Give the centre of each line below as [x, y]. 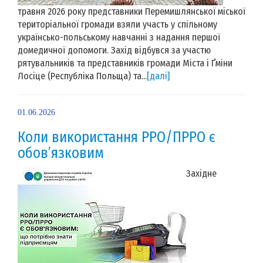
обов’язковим [61, 153]
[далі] [158, 76]
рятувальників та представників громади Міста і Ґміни [125, 63]
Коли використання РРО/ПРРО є [117, 137]
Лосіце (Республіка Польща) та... [82, 76]
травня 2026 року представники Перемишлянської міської [131, 11]
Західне [201, 173]
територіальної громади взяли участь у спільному [117, 24]
